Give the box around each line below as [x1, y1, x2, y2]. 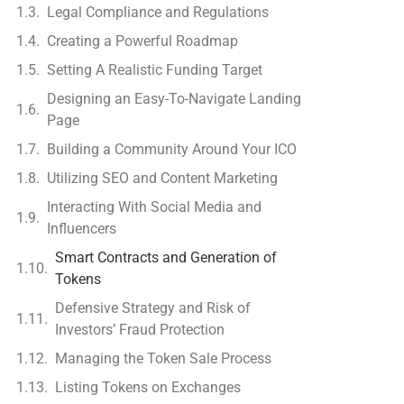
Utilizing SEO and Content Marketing [47, 169, 279, 187]
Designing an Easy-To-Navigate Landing [47, 89, 302, 107]
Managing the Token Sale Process [55, 349, 272, 367]
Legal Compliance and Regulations [47, 3, 270, 21]
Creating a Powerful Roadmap [47, 32, 239, 50]
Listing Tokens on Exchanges [55, 378, 242, 396]
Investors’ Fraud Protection [55, 320, 225, 338]
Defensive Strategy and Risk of [55, 298, 252, 317]
